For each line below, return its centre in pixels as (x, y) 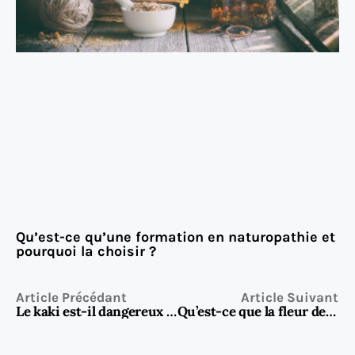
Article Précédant (71, 297)
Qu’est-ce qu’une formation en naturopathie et (176, 237)
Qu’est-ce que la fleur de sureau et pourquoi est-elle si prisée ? (331, 311)
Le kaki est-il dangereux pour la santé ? (171, 311)
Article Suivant (290, 297)
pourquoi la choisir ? (86, 251)
